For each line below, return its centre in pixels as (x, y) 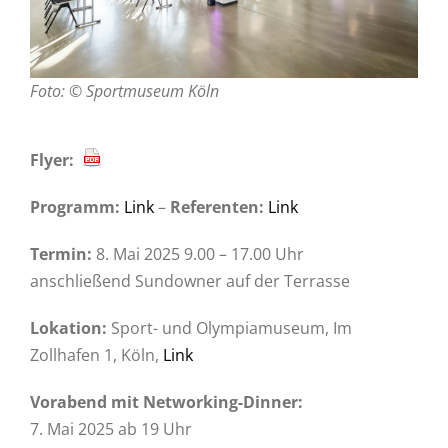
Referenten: (219, 207)
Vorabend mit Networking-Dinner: (166, 402)
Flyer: (54, 160)
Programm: (75, 207)
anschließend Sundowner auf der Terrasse (190, 281)
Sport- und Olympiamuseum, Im (231, 328)
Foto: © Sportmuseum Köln (124, 91)
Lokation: (70, 328)
